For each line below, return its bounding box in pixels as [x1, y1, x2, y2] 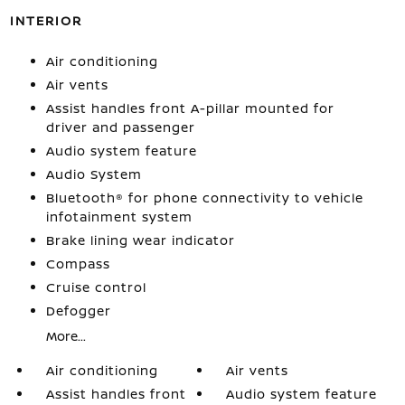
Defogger [45, 301, 111, 319]
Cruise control [45, 278, 146, 296]
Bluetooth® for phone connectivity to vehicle [45, 188, 363, 206]
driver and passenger [45, 118, 195, 136]
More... [45, 326, 86, 344]
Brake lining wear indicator [45, 231, 235, 249]
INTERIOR [9, 11, 82, 29]
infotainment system [45, 207, 193, 225]
